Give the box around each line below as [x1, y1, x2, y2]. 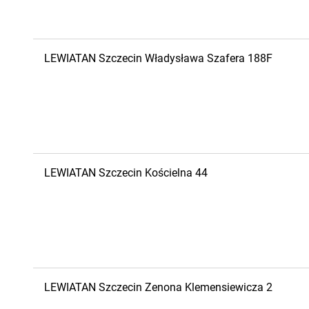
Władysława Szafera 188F [145, 52, 272, 65]
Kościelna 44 [145, 166, 208, 179]
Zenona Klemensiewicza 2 [145, 281, 272, 294]
